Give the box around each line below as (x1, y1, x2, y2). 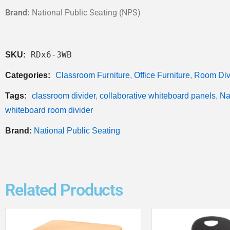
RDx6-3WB (31, 49, 72, 60)
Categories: (5, 70, 52, 80)
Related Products (5, 180, 123, 200)
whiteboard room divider (5, 105, 93, 114)
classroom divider (32, 91, 95, 100)
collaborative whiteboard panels (100, 91, 216, 100)
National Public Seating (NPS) (30, 7, 141, 17)
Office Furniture (134, 70, 190, 80)
